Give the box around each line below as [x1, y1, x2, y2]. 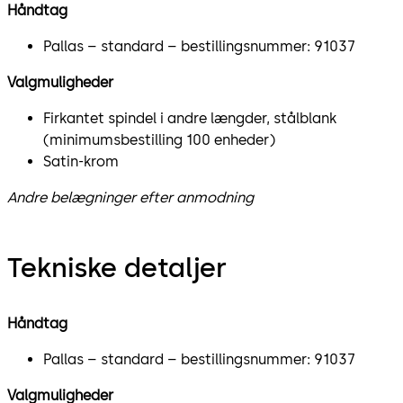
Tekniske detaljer [7, 250, 227, 284]
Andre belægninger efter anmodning [7, 188, 254, 206]
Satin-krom [43, 152, 122, 170]
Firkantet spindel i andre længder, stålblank [43, 109, 336, 127]
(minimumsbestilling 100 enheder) [43, 130, 279, 148]
